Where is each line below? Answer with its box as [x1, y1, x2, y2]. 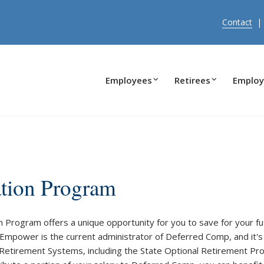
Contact [222, 16, 252, 28]
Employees [105, 74, 152, 86]
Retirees [174, 74, 210, 86]
